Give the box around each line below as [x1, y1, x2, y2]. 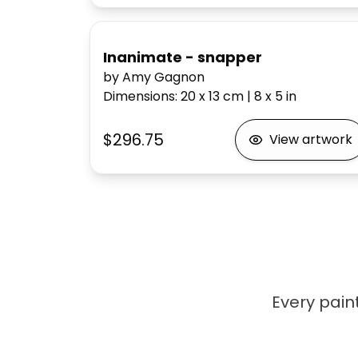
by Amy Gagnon [103, 68, 205, 86]
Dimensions [103, 87, 175, 105]
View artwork [268, 130, 352, 149]
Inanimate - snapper [103, 47, 262, 67]
